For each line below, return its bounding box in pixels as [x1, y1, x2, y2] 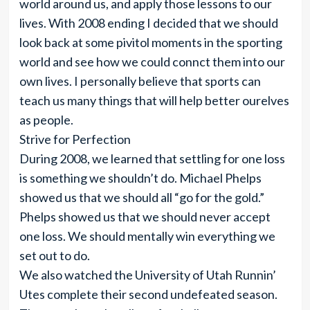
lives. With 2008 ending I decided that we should [19, 15, 278, 30]
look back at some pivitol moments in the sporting [19, 35, 282, 50]
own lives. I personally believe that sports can [19, 73, 261, 89]
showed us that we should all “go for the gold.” [19, 190, 264, 205]
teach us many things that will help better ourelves [19, 93, 289, 108]
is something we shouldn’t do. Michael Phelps [19, 170, 262, 185]
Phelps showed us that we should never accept [19, 209, 271, 224]
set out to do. [19, 248, 90, 263]
